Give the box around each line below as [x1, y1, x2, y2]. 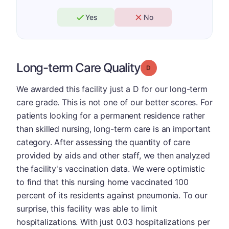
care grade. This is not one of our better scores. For [16, 97, 213, 107]
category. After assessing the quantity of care [16, 137, 190, 147]
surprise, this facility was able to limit [16, 203, 157, 214]
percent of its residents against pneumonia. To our [16, 190, 208, 200]
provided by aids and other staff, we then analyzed [16, 150, 210, 161]
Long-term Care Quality [16, 60, 141, 75]
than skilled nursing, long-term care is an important [16, 124, 211, 134]
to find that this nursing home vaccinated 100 [16, 177, 189, 187]
